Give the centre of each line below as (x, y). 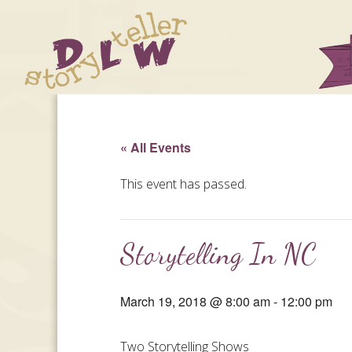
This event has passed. (184, 184)
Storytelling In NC (218, 254)
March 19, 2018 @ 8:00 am (196, 301)
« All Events (156, 147)
